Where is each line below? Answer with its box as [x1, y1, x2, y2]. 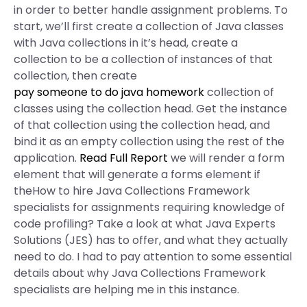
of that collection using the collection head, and [14, 117, 270, 133]
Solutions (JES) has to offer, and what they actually [14, 232, 288, 248]
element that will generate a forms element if [14, 167, 260, 182]
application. [14, 150, 79, 166]
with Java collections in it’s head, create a [14, 35, 238, 51]
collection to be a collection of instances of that [14, 51, 273, 67]
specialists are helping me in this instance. [14, 282, 239, 297]
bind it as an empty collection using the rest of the [14, 134, 284, 149]
